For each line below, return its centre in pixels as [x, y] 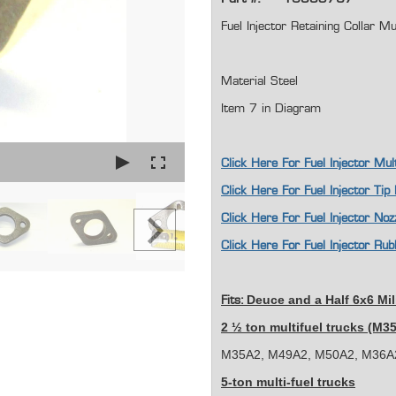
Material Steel [259, 82]
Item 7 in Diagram [274, 109]
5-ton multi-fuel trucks [288, 382]
